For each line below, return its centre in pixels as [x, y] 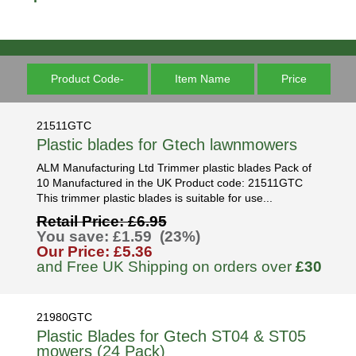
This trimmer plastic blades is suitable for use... [154, 198]
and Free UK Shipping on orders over [166, 266]
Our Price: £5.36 [94, 251]
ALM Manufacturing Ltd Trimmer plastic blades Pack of [174, 168]
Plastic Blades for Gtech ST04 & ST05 [171, 336]
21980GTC [64, 317]
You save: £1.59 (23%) [118, 236]
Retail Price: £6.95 [101, 221]
